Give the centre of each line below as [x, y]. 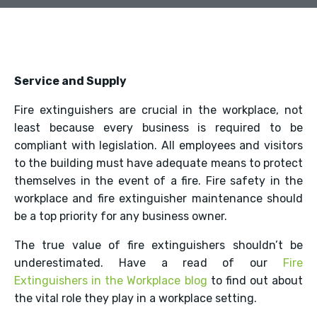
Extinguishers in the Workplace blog [111, 281]
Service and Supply [70, 81]
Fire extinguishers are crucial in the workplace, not [158, 110]
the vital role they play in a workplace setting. [136, 298]
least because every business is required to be [158, 128]
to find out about [255, 281]
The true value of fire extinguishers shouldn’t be [158, 245]
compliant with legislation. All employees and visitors [158, 145]
